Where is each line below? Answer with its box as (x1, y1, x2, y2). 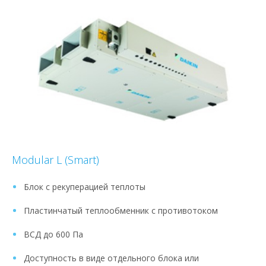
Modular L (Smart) (12, 152, 99, 167)
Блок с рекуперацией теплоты (24, 180, 145, 192)
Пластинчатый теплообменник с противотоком (24, 204, 218, 216)
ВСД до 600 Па (24, 228, 83, 240)
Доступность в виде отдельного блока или (24, 252, 199, 264)
